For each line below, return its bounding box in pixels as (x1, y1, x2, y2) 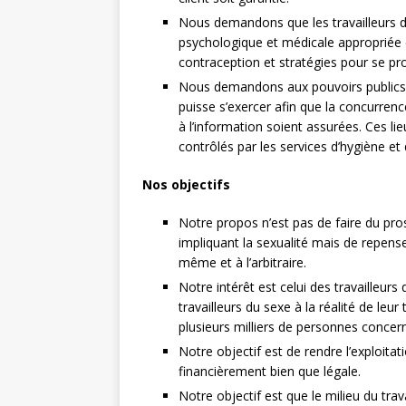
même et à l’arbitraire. (179, 254, 306, 272)
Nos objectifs (142, 176, 230, 194)
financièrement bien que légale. (179, 362, 361, 381)
